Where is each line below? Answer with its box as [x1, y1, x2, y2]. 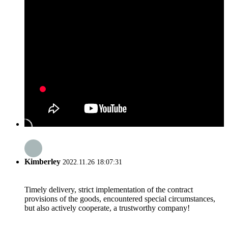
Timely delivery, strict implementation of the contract [24, 185, 193, 194]
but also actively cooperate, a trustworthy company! [24, 203, 190, 212]
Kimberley [24, 157, 61, 166]
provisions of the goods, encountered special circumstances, [24, 194, 215, 203]
